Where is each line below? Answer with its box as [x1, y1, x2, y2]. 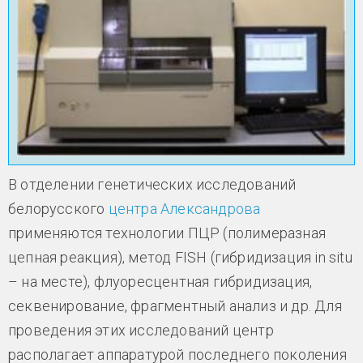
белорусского [8, 200, 109, 218]
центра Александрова [108, 200, 261, 218]
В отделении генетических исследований [8, 176, 297, 194]
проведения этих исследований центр [8, 322, 274, 340]
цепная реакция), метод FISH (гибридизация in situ [8, 249, 352, 267]
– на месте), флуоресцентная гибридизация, [8, 273, 313, 291]
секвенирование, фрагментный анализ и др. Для [8, 297, 342, 315]
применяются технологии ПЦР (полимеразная [8, 224, 326, 242]
